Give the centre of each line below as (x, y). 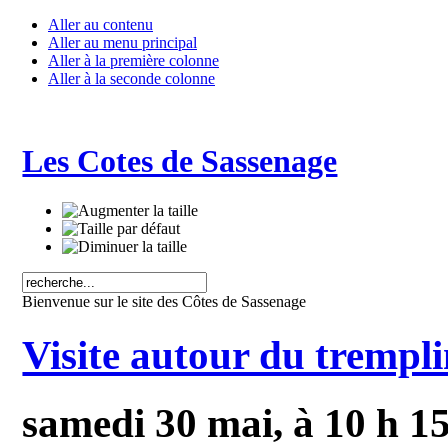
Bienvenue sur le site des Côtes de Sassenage (164, 301)
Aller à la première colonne (133, 60)
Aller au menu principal (122, 42)
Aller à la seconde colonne (131, 78)
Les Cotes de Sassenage (180, 161)
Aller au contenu (100, 24)
